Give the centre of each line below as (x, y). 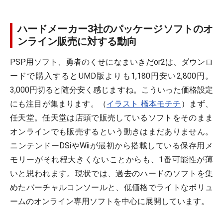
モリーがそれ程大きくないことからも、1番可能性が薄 (111, 160)
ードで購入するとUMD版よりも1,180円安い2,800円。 (111, 76)
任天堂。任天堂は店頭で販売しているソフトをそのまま (111, 118)
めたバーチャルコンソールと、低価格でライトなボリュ (111, 187)
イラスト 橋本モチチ (144, 104)
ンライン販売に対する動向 (77, 41)
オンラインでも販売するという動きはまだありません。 (111, 132)
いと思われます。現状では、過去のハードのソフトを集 (111, 173)
